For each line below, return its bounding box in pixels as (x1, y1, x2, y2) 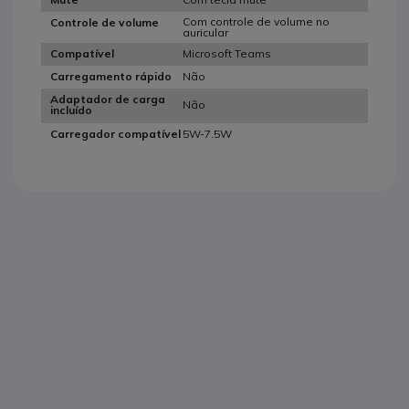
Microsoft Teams (183, 46, 271, 60)
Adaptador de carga (50, 92, 165, 107)
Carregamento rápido (50, 69, 172, 84)
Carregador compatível (50, 127, 181, 142)
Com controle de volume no (183, 14, 330, 28)
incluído (50, 103, 92, 118)
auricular (183, 25, 228, 39)
